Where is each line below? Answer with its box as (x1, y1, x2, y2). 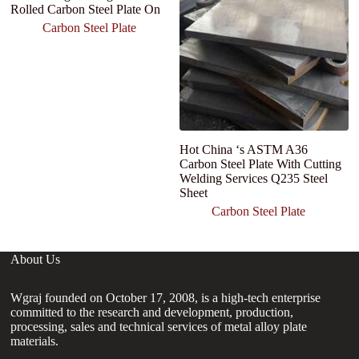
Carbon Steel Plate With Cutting (179, 157, 341, 171)
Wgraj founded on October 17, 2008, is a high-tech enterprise (10, 290, 321, 305)
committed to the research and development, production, (10, 305, 294, 319)
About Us (10, 252, 61, 266)
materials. (10, 333, 59, 348)
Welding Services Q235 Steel (179, 171, 328, 186)
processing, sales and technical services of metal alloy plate (10, 319, 308, 333)
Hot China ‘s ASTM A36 (179, 143, 308, 157)
